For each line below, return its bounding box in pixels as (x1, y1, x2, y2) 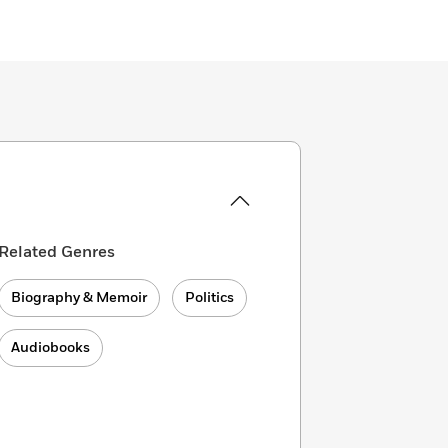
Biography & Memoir (11, 288, 148, 307)
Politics (185, 288, 235, 307)
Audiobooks (11, 338, 91, 357)
